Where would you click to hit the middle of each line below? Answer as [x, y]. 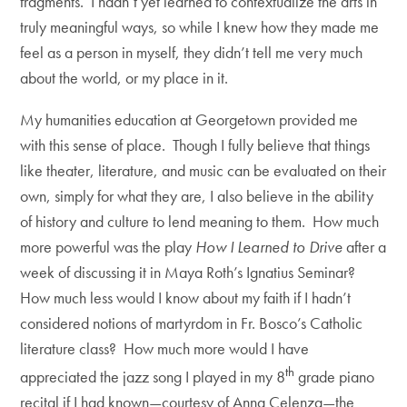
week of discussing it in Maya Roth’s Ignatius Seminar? [190, 273]
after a [367, 247]
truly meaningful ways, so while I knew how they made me [200, 27]
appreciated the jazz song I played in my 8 [153, 377]
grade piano [335, 377]
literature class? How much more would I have [165, 349]
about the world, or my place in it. [124, 78]
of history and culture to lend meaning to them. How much [200, 222]
